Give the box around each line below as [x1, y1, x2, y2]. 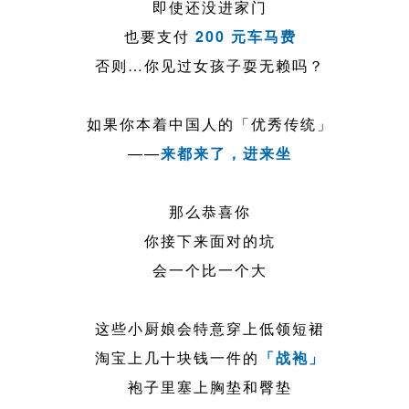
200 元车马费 [194, 26, 297, 47]
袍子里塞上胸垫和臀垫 [128, 376, 293, 398]
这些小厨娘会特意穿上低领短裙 [95, 318, 326, 340]
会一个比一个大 [152, 259, 268, 281]
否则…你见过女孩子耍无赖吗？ [95, 55, 326, 77]
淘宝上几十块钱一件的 [95, 347, 260, 369]
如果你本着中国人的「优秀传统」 [87, 113, 334, 135]
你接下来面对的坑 [144, 230, 277, 252]
